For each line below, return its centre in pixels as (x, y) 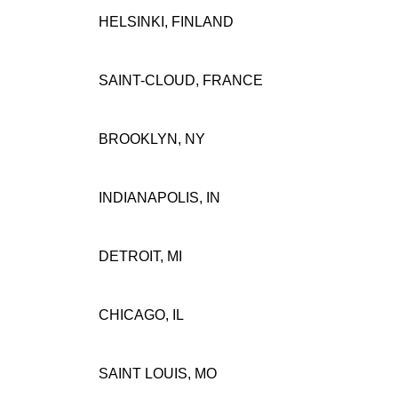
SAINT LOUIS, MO (157, 373)
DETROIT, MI (140, 256)
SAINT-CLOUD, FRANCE (180, 80)
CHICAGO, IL (141, 314)
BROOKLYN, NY (151, 139)
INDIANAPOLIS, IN (159, 197)
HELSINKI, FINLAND (166, 21)
